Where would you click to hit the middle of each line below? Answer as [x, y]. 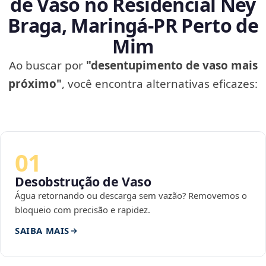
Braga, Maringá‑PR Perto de [133, 26]
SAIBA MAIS [42, 231]
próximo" [35, 84]
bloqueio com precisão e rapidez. [83, 210]
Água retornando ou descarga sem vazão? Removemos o [131, 196]
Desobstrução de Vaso [83, 182]
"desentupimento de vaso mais [172, 66]
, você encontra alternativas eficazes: [160, 84]
